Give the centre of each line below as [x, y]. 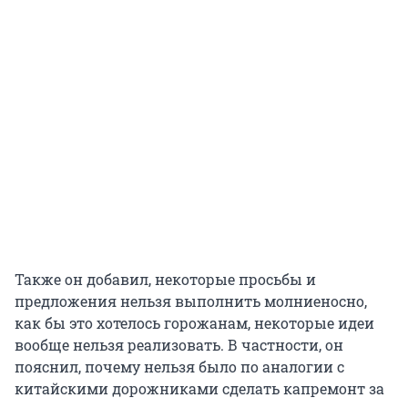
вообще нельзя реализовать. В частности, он [179, 345]
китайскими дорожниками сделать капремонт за [199, 389]
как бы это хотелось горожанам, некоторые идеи [194, 323]
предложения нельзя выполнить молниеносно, [191, 301]
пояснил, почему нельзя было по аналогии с [179, 367]
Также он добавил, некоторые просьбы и [165, 280]
